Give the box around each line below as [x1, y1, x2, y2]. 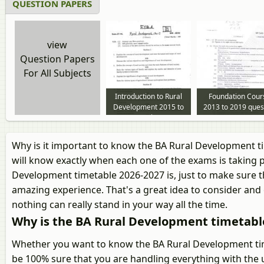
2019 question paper [114, 113, 183, 123]
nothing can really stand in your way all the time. [12, 198, 227, 211]
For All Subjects [23, 67, 91, 80]
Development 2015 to [113, 102, 184, 112]
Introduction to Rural [114, 91, 182, 101]
